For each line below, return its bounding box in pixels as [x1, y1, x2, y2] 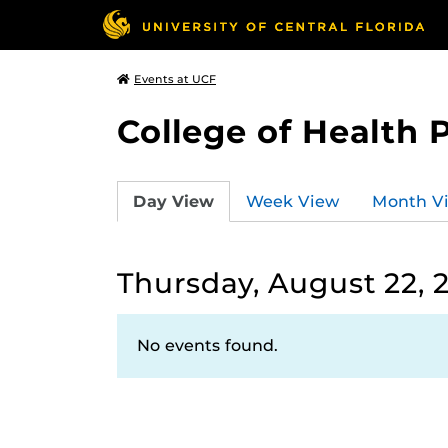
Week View [246, 191, 340, 211]
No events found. [137, 336, 278, 355]
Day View [133, 191, 214, 211]
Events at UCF [134, 72, 216, 86]
